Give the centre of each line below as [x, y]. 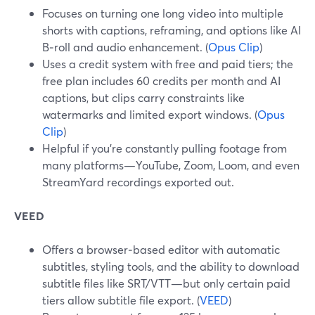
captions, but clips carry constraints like [143, 97]
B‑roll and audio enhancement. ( [125, 47]
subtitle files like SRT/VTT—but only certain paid [166, 283]
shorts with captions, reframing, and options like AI [172, 30]
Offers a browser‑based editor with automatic [161, 249]
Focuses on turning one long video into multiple [163, 13]
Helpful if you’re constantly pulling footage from [165, 148]
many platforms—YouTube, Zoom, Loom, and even [171, 165]
